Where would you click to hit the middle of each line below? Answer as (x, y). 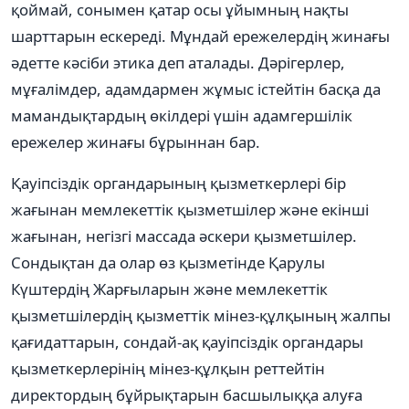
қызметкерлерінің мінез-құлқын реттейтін (168, 368)
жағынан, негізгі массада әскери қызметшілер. (184, 236)
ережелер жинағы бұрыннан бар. (136, 142)
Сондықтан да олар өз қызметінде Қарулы (168, 262)
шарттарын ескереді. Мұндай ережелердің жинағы (200, 36)
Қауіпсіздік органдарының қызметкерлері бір (178, 183)
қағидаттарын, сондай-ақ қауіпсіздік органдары (187, 341)
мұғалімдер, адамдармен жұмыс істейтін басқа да (196, 89)
